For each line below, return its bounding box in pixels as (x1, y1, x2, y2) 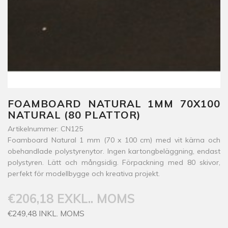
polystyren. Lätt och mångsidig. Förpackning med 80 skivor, (8, 158, 220, 167)
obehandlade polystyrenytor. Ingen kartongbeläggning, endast (8, 147, 220, 156)
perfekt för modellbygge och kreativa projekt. (8, 169, 160, 178)
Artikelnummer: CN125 (8, 124, 83, 133)
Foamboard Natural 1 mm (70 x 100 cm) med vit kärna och (8, 135, 220, 145)
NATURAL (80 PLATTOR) (8, 108, 141, 121)
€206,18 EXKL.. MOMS (8, 191, 135, 206)
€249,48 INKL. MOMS (8, 208, 84, 218)
